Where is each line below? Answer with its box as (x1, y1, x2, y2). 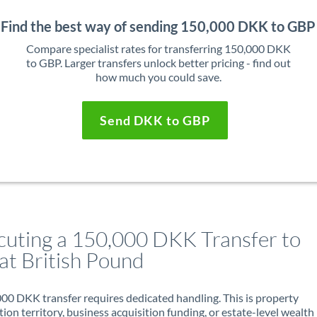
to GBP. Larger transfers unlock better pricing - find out (25, 56, 291, 69)
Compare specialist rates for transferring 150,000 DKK (25, 42, 291, 55)
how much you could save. (95, 70, 221, 83)
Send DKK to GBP (99, 113, 210, 128)
